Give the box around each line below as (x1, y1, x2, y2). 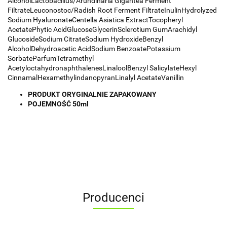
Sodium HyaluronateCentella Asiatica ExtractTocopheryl (8, 15, 183, 24)
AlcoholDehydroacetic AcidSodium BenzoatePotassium (8, 44, 180, 53)
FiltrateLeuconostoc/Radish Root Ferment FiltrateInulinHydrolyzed (8, 6, 217, 14)
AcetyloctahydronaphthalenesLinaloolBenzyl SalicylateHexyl (8, 63, 197, 72)
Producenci (83, 190, 144, 205)
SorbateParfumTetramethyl (8, 54, 94, 62)
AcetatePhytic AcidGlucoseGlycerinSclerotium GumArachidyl (8, 25, 197, 33)
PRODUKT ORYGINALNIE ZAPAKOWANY (28, 90, 157, 98)
